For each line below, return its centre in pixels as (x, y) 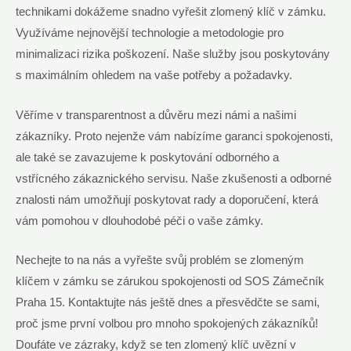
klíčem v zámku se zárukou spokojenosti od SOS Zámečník (170, 282)
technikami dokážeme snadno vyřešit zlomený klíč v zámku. (171, 12)
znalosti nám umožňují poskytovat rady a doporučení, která (167, 199)
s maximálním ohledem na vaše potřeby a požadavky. (154, 76)
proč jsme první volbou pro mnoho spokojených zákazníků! (167, 324)
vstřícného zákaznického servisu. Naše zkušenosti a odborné (174, 178)
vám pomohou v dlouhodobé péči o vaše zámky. (139, 221)
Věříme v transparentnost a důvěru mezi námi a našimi (156, 115)
